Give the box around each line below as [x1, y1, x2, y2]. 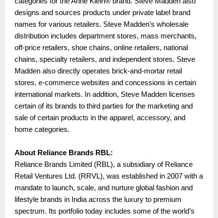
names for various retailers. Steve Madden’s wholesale [15, 20, 188, 29]
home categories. [15, 126, 70, 134]
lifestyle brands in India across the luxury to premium [15, 196, 182, 204]
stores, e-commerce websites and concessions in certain [15, 79, 196, 87]
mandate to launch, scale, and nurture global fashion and [15, 184, 193, 192]
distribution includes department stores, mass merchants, [15, 32, 197, 40]
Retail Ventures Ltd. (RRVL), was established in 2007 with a [15, 172, 203, 181]
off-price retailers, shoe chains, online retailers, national [15, 44, 188, 52]
